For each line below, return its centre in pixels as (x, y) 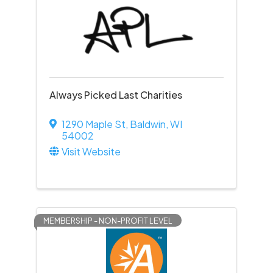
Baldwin (147, 124)
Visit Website (91, 151)
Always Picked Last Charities (115, 95)
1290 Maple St (93, 124)
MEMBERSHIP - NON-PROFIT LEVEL (108, 221)
